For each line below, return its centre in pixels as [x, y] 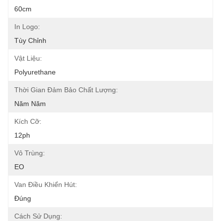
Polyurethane [35, 72]
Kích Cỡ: [28, 121]
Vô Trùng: [30, 153]
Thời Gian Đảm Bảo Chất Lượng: [66, 90]
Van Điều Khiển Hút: [46, 184]
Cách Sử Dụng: [38, 216]
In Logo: [27, 27]
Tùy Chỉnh [30, 40]
